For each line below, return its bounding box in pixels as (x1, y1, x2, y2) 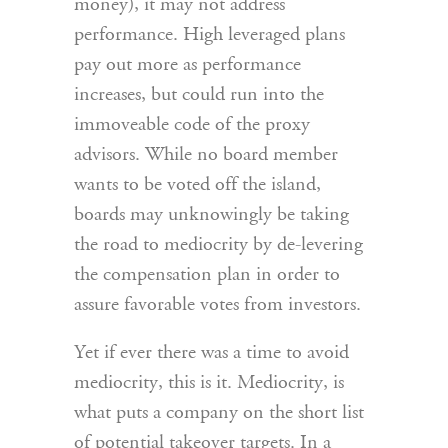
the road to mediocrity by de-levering (74, 235, 363, 256)
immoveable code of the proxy (74, 115, 310, 136)
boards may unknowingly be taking (74, 205, 349, 226)
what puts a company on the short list (74, 403, 364, 424)
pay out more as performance (74, 55, 301, 76)
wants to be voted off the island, (74, 175, 321, 196)
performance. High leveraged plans (74, 25, 345, 46)
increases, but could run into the (74, 85, 324, 106)
